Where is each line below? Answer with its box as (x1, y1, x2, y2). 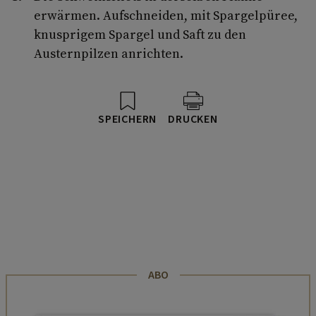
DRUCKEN (168, 111, 218, 127)
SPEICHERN (98, 111, 157, 127)
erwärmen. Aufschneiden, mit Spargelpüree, (34, 6, 298, 24)
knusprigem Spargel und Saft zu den (34, 25, 246, 43)
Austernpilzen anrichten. (34, 44, 183, 62)
